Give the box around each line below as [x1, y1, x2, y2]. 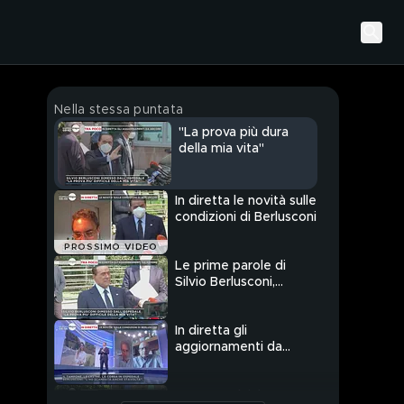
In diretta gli [175, 325, 247, 338]
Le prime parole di [175, 260, 286, 273]
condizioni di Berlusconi [175, 211, 317, 225]
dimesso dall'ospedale [175, 292, 310, 306]
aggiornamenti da [175, 341, 282, 354]
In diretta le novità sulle [175, 195, 317, 208]
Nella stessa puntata [54, 104, 183, 116]
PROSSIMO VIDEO [64, 243, 158, 252]
